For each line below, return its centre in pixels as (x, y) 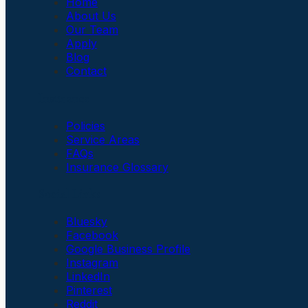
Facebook (92, 235)
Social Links (70, 194)
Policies (86, 125)
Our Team (92, 30)
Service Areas (103, 139)
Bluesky (87, 222)
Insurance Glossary (117, 167)
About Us (91, 16)
